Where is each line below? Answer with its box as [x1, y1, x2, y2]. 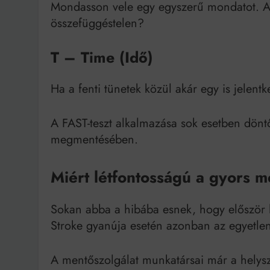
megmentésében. [51, 130, 138, 148]
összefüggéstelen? [51, 14, 144, 32]
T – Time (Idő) [51, 46, 153, 68]
